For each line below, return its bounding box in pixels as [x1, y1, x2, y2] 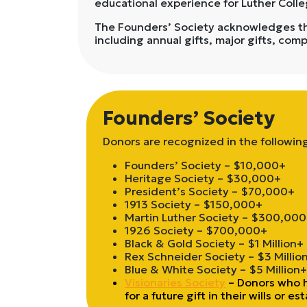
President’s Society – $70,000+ [125, 184, 295, 198]
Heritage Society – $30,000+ [125, 171, 281, 185]
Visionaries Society [125, 275, 225, 289]
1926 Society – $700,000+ [125, 223, 267, 237]
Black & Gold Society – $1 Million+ [125, 236, 304, 250]
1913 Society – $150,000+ [125, 197, 262, 211]
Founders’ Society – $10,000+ [125, 158, 286, 172]
